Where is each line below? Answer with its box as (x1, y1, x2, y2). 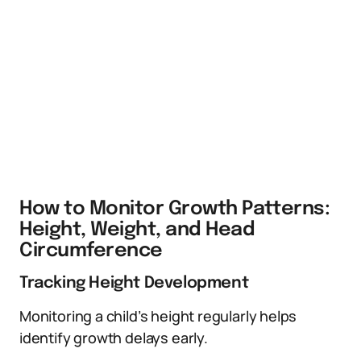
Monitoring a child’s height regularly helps (19, 306, 297, 326)
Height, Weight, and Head (19, 220, 255, 240)
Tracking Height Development (19, 275, 249, 292)
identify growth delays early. (19, 328, 208, 347)
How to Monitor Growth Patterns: (19, 199, 330, 219)
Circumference (19, 241, 163, 261)
